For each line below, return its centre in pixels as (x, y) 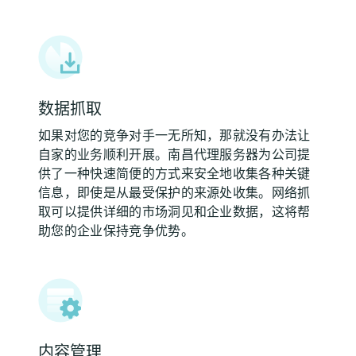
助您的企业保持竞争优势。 (116, 230)
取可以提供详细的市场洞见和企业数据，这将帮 (174, 211)
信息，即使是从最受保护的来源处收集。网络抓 (174, 192)
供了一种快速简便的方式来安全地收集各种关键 (174, 173)
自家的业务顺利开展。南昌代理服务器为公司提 (174, 154)
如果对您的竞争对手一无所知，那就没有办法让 (174, 135)
